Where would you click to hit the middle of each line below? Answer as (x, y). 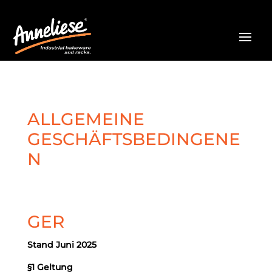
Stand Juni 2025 (62, 245)
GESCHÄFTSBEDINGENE (134, 139)
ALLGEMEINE (86, 119)
